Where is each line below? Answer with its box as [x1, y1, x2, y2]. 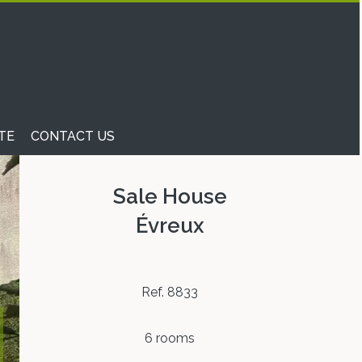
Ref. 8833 [141, 284, 198, 301]
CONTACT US [31, 128, 115, 144]
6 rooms [145, 330, 195, 347]
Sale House [112, 184, 227, 209]
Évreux [135, 213, 204, 238]
